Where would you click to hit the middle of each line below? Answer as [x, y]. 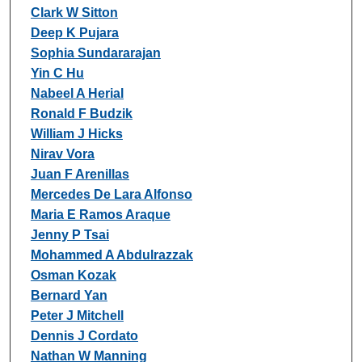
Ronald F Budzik [81, 113]
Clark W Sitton [74, 12]
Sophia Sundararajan [95, 53]
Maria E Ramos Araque [100, 214]
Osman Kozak [73, 275]
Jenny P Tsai [69, 234]
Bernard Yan [69, 295]
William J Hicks [76, 133]
